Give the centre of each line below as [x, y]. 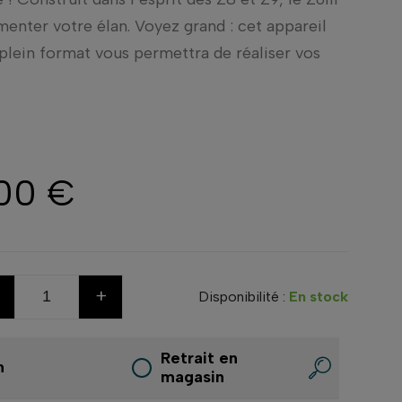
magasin [192, 376]
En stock [319, 296]
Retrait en [199, 358]
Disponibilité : [242, 296]
